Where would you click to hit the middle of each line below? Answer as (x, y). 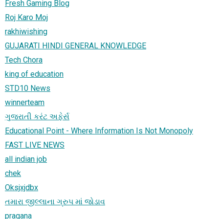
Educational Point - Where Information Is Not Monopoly (99, 131)
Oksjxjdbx (22, 187)
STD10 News (28, 88)
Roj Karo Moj (26, 17)
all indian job (26, 159)
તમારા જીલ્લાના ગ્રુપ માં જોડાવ (55, 201)
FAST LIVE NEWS (35, 145)
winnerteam (25, 102)
